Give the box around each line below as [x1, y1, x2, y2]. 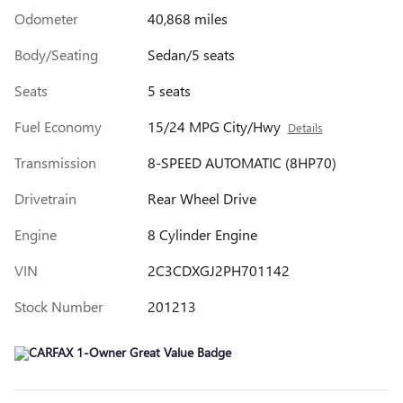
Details [287, 119, 323, 135]
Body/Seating [14, 44, 98, 64]
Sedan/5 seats [147, 44, 235, 64]
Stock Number [14, 296, 103, 316]
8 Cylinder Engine [147, 224, 257, 244]
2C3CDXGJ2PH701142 [147, 260, 290, 280]
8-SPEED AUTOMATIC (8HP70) [147, 152, 336, 172]
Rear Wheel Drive [147, 188, 256, 208]
